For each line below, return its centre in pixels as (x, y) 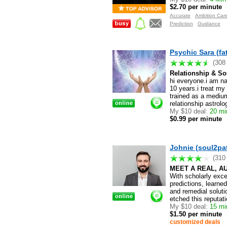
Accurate (180, 15)
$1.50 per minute (196, 214)
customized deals (195, 222)
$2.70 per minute (196, 7)
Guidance (209, 23)
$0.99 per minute (196, 119)
